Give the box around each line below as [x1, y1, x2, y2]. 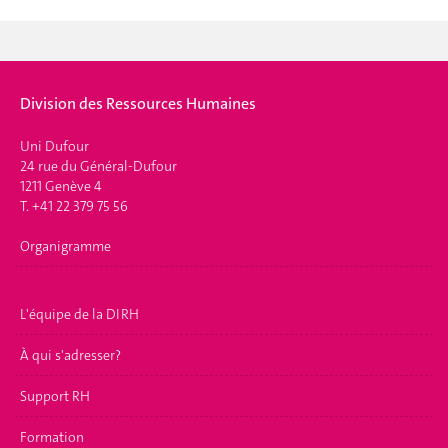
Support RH [20, 386, 90, 405]
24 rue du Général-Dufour [20, 157, 177, 175]
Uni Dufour [20, 137, 89, 155]
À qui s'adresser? [20, 345, 121, 364]
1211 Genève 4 [20, 177, 102, 195]
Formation [20, 427, 84, 446]
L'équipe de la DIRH [20, 304, 139, 323]
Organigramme [20, 237, 111, 255]
